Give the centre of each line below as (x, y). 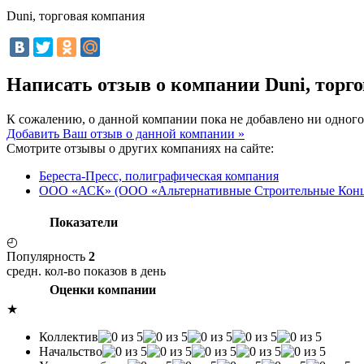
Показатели (84, 222)
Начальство (71, 351)
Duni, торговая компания (76, 15)
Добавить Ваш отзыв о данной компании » (126, 133)
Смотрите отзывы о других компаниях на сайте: (140, 148)
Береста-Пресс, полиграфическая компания (159, 175)
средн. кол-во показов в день (86, 271)
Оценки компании (103, 289)
